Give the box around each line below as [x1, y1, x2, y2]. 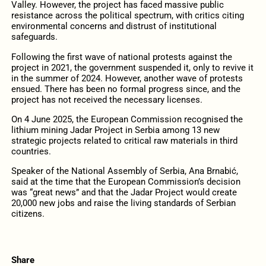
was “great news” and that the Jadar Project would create [11, 186, 237, 198]
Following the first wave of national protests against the [11, 51, 232, 62]
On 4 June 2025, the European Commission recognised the [11, 113, 243, 125]
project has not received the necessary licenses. [11, 94, 202, 105]
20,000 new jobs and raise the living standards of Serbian [11, 197, 236, 208]
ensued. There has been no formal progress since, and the [11, 83, 240, 94]
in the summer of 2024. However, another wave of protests [11, 72, 243, 84]
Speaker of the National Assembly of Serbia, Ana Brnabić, [11, 165, 238, 176]
